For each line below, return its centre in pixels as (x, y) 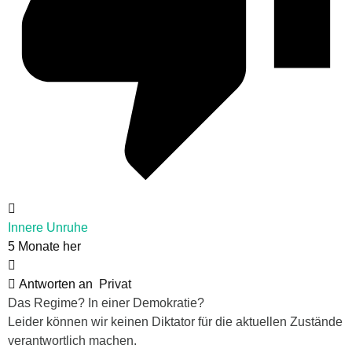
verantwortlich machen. (72, 340)
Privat (115, 284)
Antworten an (57, 284)
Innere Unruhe (48, 227)
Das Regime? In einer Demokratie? (106, 302)
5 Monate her (44, 246)
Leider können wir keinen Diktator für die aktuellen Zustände (175, 321)
